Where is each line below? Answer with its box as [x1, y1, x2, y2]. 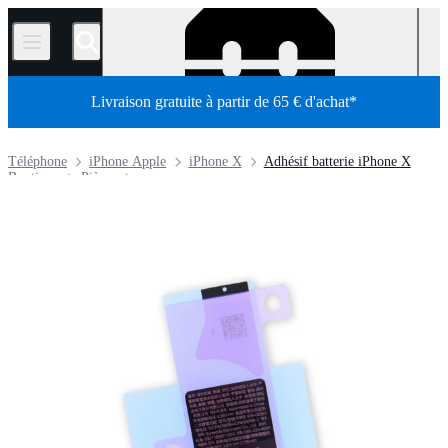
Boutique [8, 169, 59, 185]
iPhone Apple [89, 153, 167, 169]
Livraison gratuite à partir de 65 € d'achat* [91, 93, 357, 110]
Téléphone [8, 153, 67, 169]
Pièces [81, 169, 117, 185]
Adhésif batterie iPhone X [263, 153, 411, 169]
